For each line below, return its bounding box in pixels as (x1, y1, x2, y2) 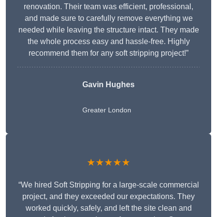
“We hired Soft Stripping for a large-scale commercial (18, 181, 199, 189)
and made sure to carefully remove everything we (24, 14, 193, 23)
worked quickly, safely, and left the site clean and (25, 204, 192, 213)
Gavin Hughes (82, 80, 135, 89)
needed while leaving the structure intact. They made (18, 26, 199, 34)
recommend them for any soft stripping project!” (29, 49, 188, 58)
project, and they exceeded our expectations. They (22, 192, 195, 201)
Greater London (82, 106, 131, 114)
